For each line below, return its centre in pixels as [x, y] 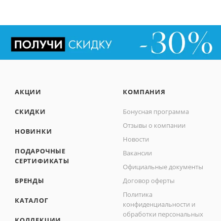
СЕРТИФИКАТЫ [42, 161]
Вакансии [138, 153]
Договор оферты [149, 181]
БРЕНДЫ [30, 181]
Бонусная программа [156, 111]
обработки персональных [163, 214]
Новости [136, 139]
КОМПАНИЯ [144, 92]
